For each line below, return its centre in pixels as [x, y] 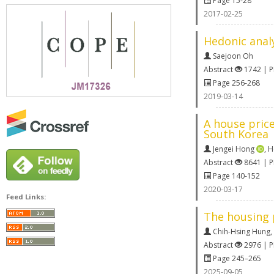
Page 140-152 [235, 176]
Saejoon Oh [233, 56]
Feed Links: [26, 197]
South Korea [236, 134]
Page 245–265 [236, 258]
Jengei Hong [234, 149]
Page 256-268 [235, 83]
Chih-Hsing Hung [242, 231]
